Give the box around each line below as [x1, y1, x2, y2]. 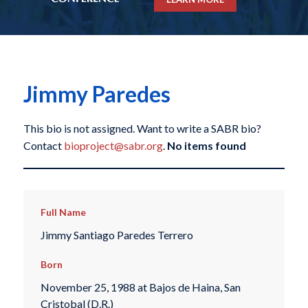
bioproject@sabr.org [63, 139, 163, 153]
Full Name [40, 206, 86, 219]
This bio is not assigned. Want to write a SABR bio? [23, 122, 261, 135]
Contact [23, 139, 64, 153]
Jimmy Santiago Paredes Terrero [40, 228, 193, 241]
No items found [166, 139, 246, 153]
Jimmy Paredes [23, 80, 170, 108]
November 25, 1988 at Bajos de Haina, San [40, 280, 241, 294]
